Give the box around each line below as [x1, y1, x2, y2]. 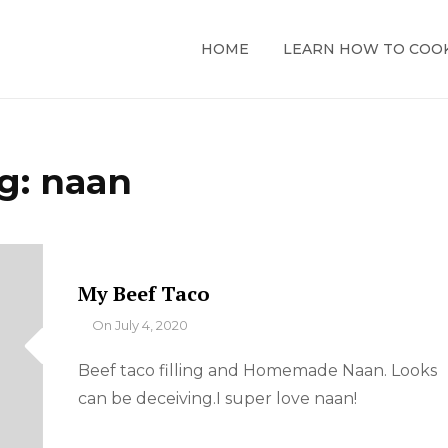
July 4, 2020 [114, 317, 188, 333]
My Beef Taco [77, 280, 210, 307]
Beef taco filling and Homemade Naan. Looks [77, 361, 437, 380]
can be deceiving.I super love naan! [77, 389, 357, 408]
